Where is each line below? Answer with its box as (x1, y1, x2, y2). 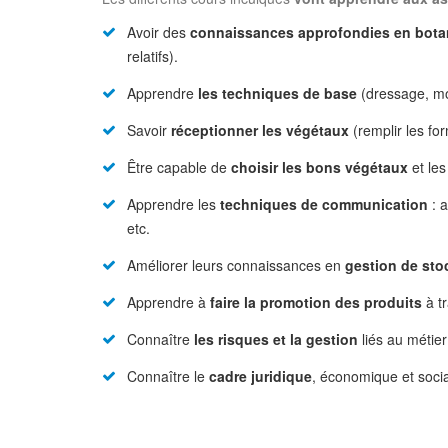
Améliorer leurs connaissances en (127, 255, 345, 275)
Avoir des (127, 22, 190, 42)
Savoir (127, 120, 171, 140)
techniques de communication (216, 194, 428, 214)
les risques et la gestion (190, 329, 358, 349)
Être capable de (127, 157, 231, 177)
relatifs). (127, 46, 178, 66)
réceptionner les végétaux (171, 120, 349, 140)
